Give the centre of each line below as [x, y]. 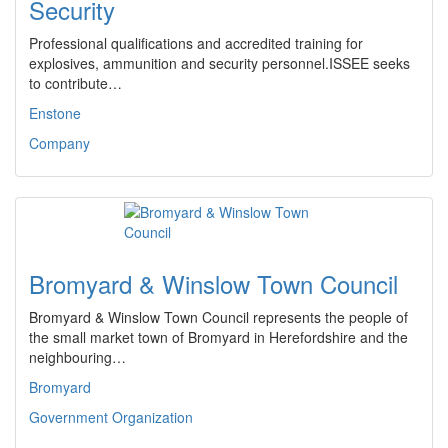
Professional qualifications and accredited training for [196, 43]
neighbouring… [77, 357]
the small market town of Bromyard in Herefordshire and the [218, 337]
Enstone [55, 113]
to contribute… [75, 83]
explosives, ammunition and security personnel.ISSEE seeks [219, 63]
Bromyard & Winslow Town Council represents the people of [218, 317]
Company [59, 143]
